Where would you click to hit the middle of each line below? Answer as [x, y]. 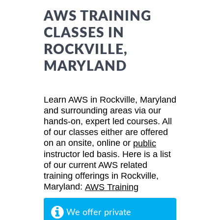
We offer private [97, 212]
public [145, 144]
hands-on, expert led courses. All [108, 121]
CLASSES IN [84, 33]
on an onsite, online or [88, 143]
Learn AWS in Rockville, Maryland [110, 99]
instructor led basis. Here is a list [107, 154]
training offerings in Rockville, [101, 176]
